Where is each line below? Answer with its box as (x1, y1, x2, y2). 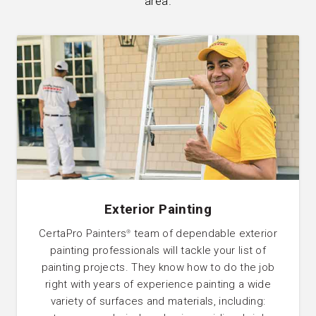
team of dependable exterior (130, 227, 277, 241)
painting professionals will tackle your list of (49, 244, 267, 257)
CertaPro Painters (39, 227, 127, 241)
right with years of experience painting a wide (45, 278, 271, 291)
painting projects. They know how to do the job (41, 261, 275, 274)
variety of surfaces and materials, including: (50, 295, 266, 308)
